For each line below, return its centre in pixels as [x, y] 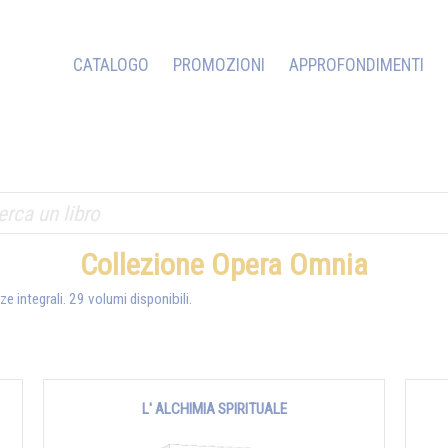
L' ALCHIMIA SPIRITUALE [214, 409]
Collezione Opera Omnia [224, 264]
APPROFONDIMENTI [356, 65]
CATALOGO [111, 65]
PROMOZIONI [219, 65]
